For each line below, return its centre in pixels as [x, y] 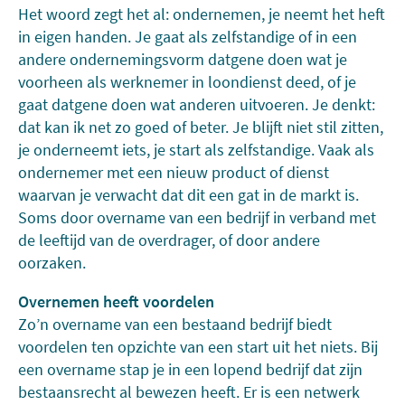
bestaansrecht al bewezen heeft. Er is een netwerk [189, 392]
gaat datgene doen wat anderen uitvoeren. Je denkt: [197, 104]
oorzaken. [52, 263]
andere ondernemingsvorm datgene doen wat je [183, 59]
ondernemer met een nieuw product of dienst [174, 172]
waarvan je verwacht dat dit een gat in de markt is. [188, 195]
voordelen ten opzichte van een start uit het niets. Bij [198, 347]
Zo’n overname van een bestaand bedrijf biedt [175, 324]
